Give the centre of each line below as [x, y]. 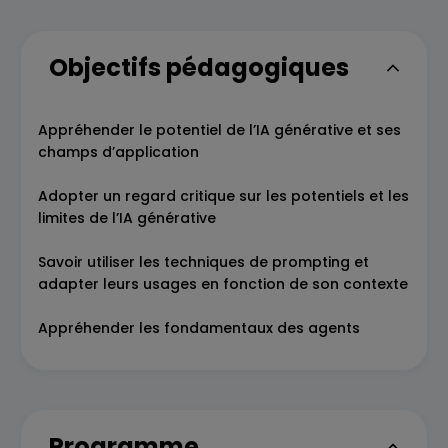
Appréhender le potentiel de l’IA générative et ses [219, 130]
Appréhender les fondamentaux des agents [199, 328]
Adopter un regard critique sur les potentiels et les [223, 196]
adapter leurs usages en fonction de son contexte [223, 284]
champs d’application [118, 152]
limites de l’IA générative [127, 218]
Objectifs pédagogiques [198, 67]
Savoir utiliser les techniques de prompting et [203, 262]
